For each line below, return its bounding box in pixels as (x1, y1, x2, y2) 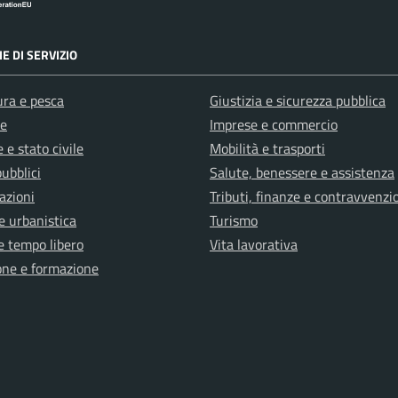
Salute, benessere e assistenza (210, 162, 394, 183)
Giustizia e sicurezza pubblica (210, 90, 386, 111)
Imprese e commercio (210, 114, 338, 135)
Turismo (210, 210, 258, 231)
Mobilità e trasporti (210, 138, 325, 159)
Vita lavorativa (210, 234, 298, 255)
